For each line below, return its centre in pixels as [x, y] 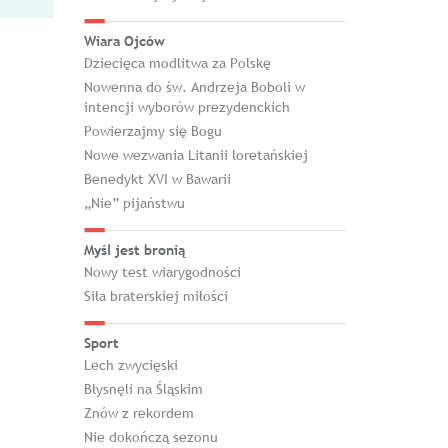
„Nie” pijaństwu [134, 203]
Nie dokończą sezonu [150, 437]
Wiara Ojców [124, 41]
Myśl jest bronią [134, 250]
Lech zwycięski [130, 365]
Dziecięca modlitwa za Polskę [177, 63]
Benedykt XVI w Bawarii [157, 179]
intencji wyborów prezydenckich [186, 107]
